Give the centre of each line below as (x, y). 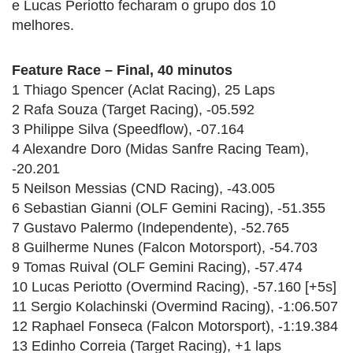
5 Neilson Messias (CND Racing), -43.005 (143, 188)
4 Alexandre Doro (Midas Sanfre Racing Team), (160, 149)
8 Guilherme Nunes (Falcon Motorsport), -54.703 (165, 247)
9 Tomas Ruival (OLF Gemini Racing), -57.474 (157, 267)
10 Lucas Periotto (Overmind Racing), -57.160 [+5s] (174, 286)
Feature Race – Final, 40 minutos (122, 70)
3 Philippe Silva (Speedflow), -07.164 (128, 129)
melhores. (43, 25)
